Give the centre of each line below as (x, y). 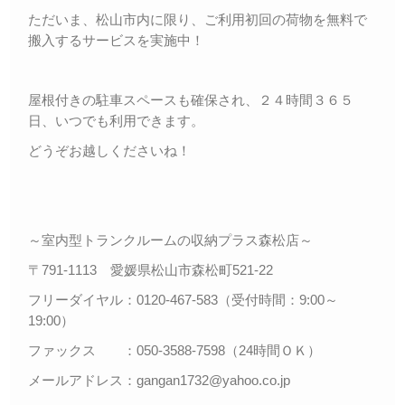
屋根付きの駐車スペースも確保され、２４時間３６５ (191, 99)
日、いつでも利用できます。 (116, 120)
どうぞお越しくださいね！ (109, 150)
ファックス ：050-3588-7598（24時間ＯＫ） (174, 350)
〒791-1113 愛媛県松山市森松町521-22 (151, 269)
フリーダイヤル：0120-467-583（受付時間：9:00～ (183, 299)
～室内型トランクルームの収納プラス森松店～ (170, 240)
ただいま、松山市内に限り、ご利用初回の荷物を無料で (198, 19)
